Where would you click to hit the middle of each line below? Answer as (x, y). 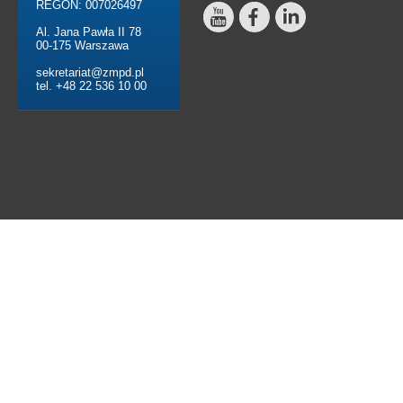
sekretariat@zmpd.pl (90, 72)
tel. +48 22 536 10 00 (91, 85)
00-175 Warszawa (82, 45)
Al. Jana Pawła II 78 (89, 31)
